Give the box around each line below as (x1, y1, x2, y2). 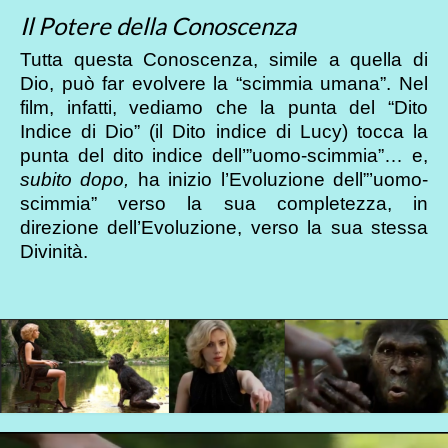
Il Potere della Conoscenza (20, 10, 296, 40)
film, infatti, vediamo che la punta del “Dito (20, 96, 428, 118)
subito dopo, (20, 168, 130, 190)
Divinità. (20, 240, 88, 262)
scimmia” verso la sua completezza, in (20, 192, 428, 214)
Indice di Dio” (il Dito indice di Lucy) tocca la (20, 120, 428, 142)
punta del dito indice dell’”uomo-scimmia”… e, (20, 144, 428, 166)
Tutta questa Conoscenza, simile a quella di (20, 48, 428, 70)
